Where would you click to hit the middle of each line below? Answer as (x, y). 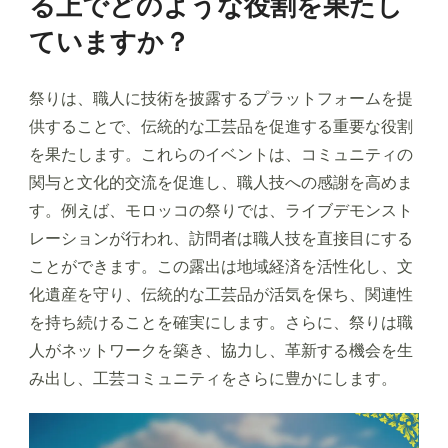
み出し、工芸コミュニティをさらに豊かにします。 (213, 378)
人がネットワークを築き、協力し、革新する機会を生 (221, 350)
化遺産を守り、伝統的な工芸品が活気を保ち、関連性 (221, 294)
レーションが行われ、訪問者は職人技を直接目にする (221, 238)
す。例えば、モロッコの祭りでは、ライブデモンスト (221, 210)
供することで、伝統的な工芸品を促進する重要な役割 (221, 126)
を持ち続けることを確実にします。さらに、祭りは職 (221, 322)
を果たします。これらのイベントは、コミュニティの (221, 154)
